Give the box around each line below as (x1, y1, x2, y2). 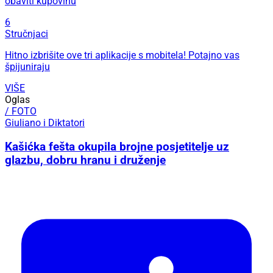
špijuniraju (5, 60, 50, 73)
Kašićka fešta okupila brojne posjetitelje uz (5, 140, 229, 154)
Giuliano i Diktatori (5, 116, 85, 129)
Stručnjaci (5, 27, 48, 40)
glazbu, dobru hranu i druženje (5, 153, 166, 167)
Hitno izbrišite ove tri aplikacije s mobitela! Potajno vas (5, 49, 239, 61)
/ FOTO (5, 105, 37, 117)
